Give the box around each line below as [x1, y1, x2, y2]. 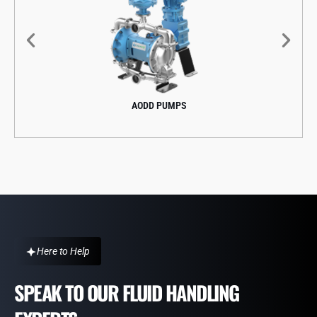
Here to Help [37, 245, 90, 257]
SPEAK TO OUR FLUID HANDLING [14, 277, 239, 307]
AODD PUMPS [67, 99, 122, 111]
